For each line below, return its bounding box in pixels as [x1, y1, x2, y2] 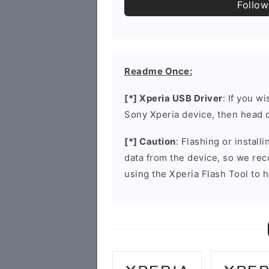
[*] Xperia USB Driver [124, 92, 223, 104]
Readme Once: [124, 65, 192, 77]
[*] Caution [124, 136, 176, 147]
